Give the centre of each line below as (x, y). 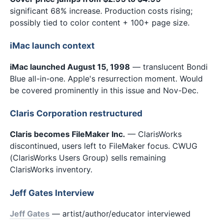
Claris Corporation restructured (76, 113)
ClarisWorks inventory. (51, 170)
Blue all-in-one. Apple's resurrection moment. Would (106, 78)
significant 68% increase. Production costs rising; (101, 11)
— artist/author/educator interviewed (120, 214)
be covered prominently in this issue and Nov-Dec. (104, 90)
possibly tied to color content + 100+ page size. (100, 22)
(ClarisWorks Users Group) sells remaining (88, 158)
